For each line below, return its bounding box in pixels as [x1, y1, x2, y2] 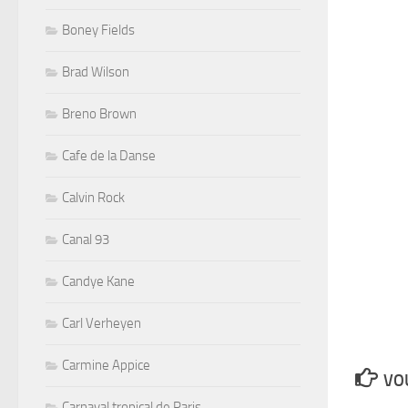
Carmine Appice [62, 356, 150, 373]
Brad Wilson [62, 63, 129, 80]
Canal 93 [62, 230, 109, 248]
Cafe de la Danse [62, 147, 156, 164]
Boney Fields [62, 21, 135, 38]
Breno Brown [62, 105, 137, 122]
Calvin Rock [62, 189, 125, 206]
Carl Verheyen [62, 314, 141, 331]
